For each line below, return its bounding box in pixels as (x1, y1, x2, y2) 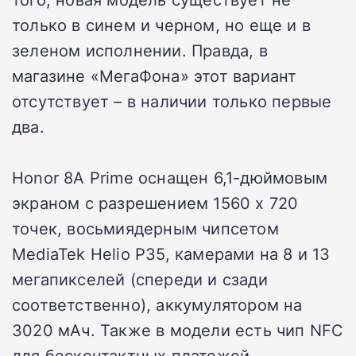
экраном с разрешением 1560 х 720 (12, 192, 299, 215)
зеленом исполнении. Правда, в (12, 39, 268, 62)
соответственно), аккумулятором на (12, 293, 303, 316)
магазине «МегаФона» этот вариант (12, 64, 297, 87)
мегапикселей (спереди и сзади (12, 268, 268, 291)
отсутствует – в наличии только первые (12, 90, 332, 113)
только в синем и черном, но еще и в (12, 14, 311, 37)
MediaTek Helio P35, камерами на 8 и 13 (12, 242, 331, 265)
